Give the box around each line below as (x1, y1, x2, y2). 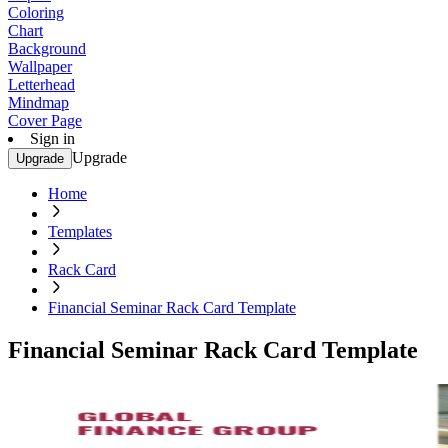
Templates (48, 223, 112, 240)
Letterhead (8, 76, 75, 93)
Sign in (30, 130, 75, 147)
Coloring (8, 4, 64, 21)
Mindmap (8, 94, 69, 111)
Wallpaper (8, 58, 72, 75)
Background (8, 40, 86, 57)
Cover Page (8, 112, 82, 129)
